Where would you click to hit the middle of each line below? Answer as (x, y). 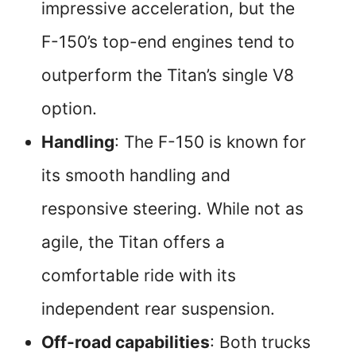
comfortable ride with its (139, 276)
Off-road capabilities (126, 342)
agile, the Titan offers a (133, 242)
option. (69, 109)
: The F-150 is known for (210, 142)
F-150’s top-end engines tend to (168, 42)
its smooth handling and (136, 176)
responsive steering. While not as (172, 209)
